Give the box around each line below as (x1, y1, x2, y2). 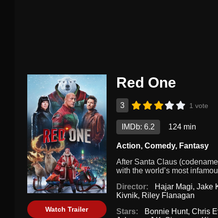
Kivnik (116, 191, 138, 200)
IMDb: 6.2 (121, 123, 155, 131)
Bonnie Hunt (144, 207, 188, 216)
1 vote (189, 101, 209, 109)
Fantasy (179, 142, 209, 150)
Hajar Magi (154, 182, 193, 191)
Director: (116, 182, 148, 191)
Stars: (116, 207, 138, 216)
